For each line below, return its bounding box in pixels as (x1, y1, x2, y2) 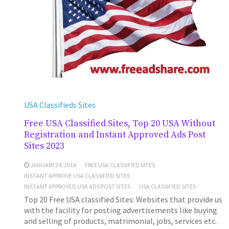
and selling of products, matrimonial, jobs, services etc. (24, 215, 217, 226)
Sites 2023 (24, 140, 64, 152)
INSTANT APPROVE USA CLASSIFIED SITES (24, 171, 130, 179)
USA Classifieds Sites (24, 99, 96, 110)
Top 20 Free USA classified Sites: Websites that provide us (24, 194, 222, 204)
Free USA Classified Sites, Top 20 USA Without (24, 117, 215, 129)
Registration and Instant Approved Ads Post (24, 128, 205, 141)
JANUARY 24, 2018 (30, 161, 76, 169)
